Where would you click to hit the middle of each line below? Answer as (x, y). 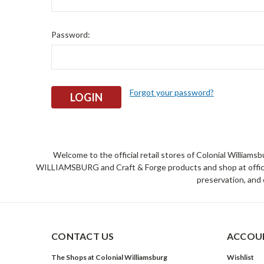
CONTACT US (83, 236)
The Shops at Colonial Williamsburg (109, 257)
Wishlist (240, 257)
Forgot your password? (171, 92)
